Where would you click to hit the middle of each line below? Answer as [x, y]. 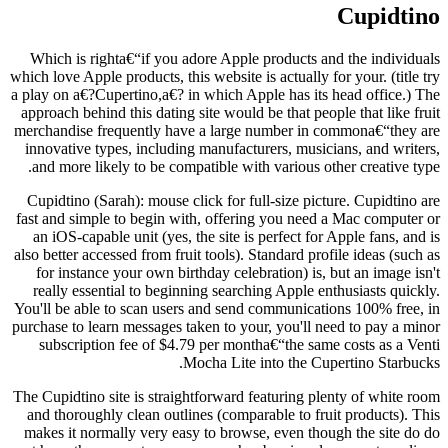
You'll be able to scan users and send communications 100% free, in [227, 308]
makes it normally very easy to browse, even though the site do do [232, 432]
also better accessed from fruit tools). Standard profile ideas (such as [227, 254]
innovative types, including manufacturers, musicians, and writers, [232, 148]
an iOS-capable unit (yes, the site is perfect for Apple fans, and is [236, 236]
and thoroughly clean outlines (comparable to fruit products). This [233, 414]
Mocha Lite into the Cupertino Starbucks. [311, 362]
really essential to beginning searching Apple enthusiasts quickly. [236, 290]
